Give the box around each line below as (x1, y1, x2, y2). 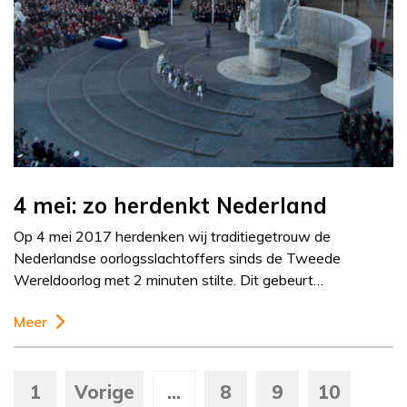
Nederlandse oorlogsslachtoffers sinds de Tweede (14, 249, 341, 268)
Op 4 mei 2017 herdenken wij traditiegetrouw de (14, 227, 331, 246)
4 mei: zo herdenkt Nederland (14, 192, 327, 220)
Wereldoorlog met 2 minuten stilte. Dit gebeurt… (14, 271, 323, 290)
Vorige (74, 381, 134, 404)
